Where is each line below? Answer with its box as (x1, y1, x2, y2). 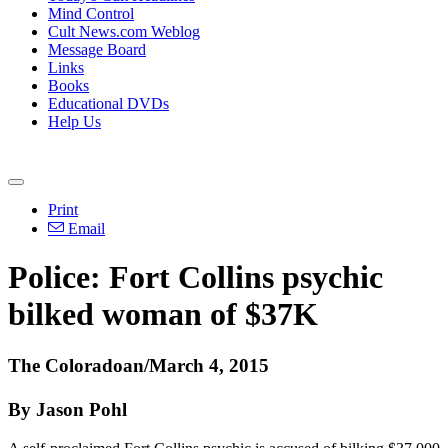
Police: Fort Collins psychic (8, 259, 383, 296)
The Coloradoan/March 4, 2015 (8, 354, 269, 376)
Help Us (48, 113, 101, 130)
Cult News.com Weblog (48, 23, 200, 40)
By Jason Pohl (8, 398, 127, 420)
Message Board (48, 41, 146, 58)
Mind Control (48, 5, 134, 22)
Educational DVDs (48, 95, 169, 112)
